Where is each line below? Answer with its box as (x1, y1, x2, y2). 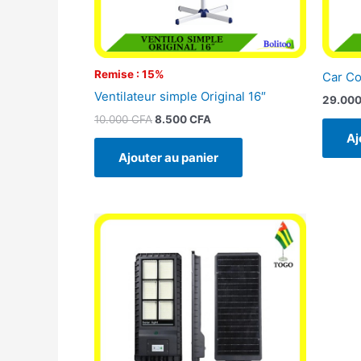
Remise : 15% (94, 68, 164, 81)
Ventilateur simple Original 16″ (94, 89, 266, 104)
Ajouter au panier (118, 149, 218, 165)
